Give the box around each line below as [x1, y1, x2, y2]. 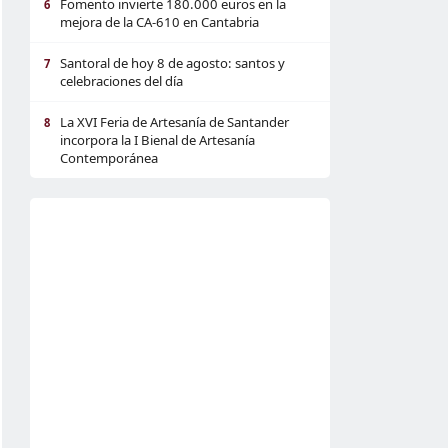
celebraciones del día [60, 72, 183, 90]
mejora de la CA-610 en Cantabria [60, 13, 259, 31]
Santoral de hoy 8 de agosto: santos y [60, 54, 285, 72]
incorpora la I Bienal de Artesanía [60, 131, 255, 149]
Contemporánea [60, 149, 158, 167]
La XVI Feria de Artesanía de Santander [60, 113, 289, 131]
